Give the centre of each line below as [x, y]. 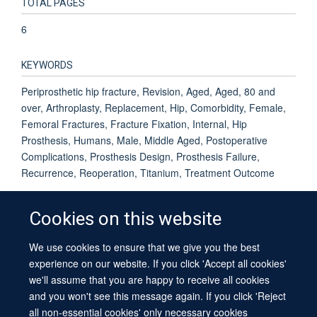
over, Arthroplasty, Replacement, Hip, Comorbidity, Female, [154, 107]
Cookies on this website [126, 219]
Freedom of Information [154, 264]
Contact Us [83, 264]
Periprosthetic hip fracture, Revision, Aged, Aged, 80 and [148, 91]
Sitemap [244, 281]
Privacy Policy [229, 264]
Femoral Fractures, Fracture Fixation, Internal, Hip [134, 123]
